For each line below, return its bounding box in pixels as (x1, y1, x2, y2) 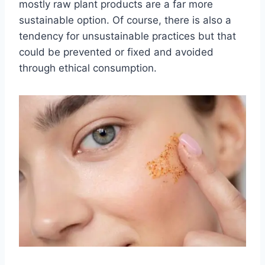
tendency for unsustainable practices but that (19, 30, 236, 43)
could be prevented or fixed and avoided (19, 46, 214, 59)
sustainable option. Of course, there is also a (19, 14, 231, 27)
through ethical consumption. (19, 62, 157, 75)
